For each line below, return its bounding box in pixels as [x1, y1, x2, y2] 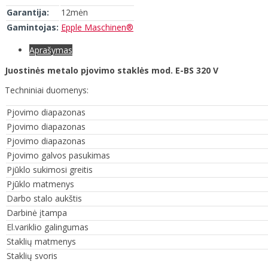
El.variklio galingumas [7, 221, 89, 233]
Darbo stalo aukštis [7, 192, 82, 204]
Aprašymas [29, 44, 72, 56]
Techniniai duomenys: [5, 84, 89, 96]
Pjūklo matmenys [7, 178, 74, 190]
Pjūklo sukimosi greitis [7, 163, 93, 175]
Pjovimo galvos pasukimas [7, 149, 110, 161]
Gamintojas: [7, 21, 59, 33]
